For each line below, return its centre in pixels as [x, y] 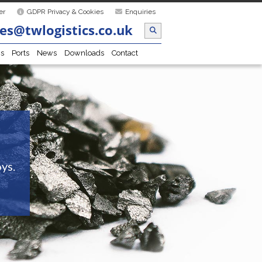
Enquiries [140, 12]
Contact [125, 53]
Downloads [84, 53]
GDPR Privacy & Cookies [65, 12]
